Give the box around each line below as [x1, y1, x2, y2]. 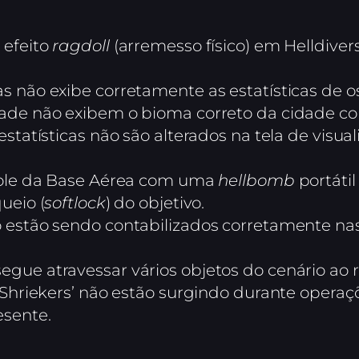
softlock [44, 193, 106, 213]
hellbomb [218, 171, 295, 191]
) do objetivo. [105, 193, 205, 213]
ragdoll [52, 36, 110, 56]
